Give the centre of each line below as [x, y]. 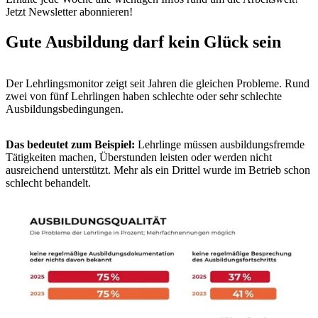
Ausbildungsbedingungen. [66, 109]
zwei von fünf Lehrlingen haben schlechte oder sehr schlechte [144, 96]
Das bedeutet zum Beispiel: [70, 144]
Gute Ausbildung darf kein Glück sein [143, 42]
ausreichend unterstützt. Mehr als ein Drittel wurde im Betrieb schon [158, 170]
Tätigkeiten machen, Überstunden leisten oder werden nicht [139, 157]
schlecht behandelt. [48, 182]
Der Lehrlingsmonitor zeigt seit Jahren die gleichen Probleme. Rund [158, 83]
